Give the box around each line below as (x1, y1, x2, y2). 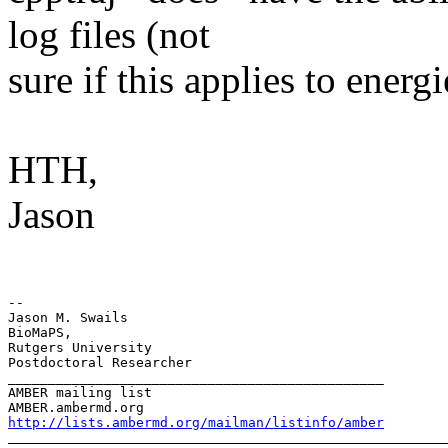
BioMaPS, (8, 324, 72, 340)
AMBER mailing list (8, 384, 152, 400)
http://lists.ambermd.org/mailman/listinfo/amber (8, 414, 384, 430)
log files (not (8, 12, 210, 56)
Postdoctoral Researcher (8, 354, 192, 370)
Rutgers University (8, 339, 152, 355)
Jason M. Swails (8, 309, 128, 325)
